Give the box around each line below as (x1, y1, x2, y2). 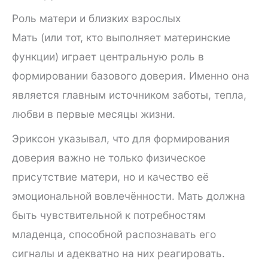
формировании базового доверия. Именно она (12, 69, 249, 83)
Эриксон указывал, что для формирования (12, 132, 230, 145)
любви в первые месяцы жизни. (12, 108, 175, 121)
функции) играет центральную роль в (12, 50, 204, 63)
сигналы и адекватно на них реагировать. (12, 246, 225, 260)
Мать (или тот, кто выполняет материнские (12, 31, 230, 44)
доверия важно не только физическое (12, 151, 206, 164)
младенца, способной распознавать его (12, 227, 216, 240)
